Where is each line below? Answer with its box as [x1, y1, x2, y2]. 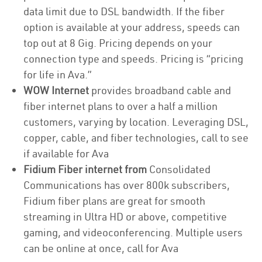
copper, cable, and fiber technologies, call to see [23, 131, 249, 144]
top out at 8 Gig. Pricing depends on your [23, 36, 212, 50]
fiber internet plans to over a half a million [23, 99, 218, 113]
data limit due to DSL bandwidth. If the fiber [23, 5, 225, 18]
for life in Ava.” [23, 68, 94, 81]
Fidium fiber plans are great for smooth [23, 194, 205, 208]
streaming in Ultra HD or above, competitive [23, 210, 227, 223]
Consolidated [149, 163, 211, 176]
